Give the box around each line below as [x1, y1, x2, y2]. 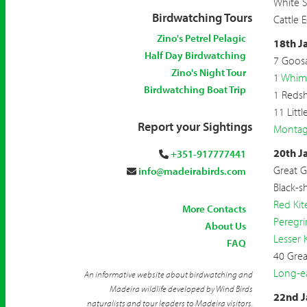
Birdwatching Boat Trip [143, 83, 246, 96]
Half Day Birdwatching [144, 49, 246, 62]
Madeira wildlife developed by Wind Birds [109, 283, 253, 294]
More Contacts [182, 202, 246, 215]
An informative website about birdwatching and [84, 269, 253, 280]
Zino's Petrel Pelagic [156, 32, 246, 45]
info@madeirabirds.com [138, 164, 246, 177]
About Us [204, 219, 246, 232]
